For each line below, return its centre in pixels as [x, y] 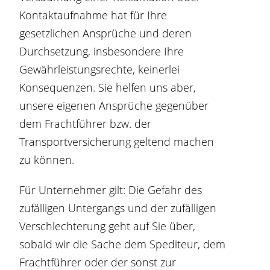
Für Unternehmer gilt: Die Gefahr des [111, 190]
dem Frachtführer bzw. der [86, 124]
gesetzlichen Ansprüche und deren [106, 33]
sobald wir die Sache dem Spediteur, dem [123, 244]
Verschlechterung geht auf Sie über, [108, 226]
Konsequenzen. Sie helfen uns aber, [108, 87]
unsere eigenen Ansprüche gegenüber [114, 105]
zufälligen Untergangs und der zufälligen [118, 208]
